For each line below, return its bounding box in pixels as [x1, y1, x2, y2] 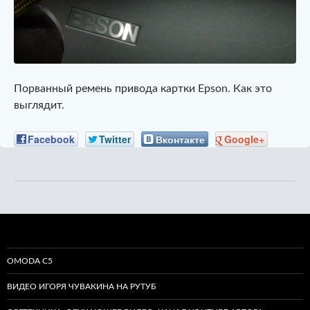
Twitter [99, 131, 131, 146]
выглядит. [14, 100, 64, 111]
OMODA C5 [7, 256, 53, 265]
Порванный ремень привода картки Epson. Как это [14, 83, 272, 95]
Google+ [224, 131, 264, 146]
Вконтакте [156, 131, 205, 146]
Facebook [28, 131, 75, 146]
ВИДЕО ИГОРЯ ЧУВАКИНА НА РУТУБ [7, 282, 156, 291]
